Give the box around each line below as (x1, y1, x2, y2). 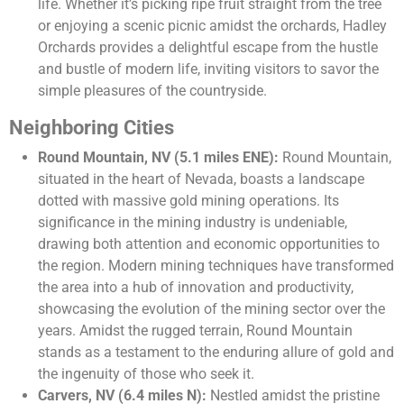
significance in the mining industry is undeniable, (38, 214, 347, 232)
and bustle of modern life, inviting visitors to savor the (38, 60, 379, 78)
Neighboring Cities (9, 116, 174, 140)
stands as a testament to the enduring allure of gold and (38, 344, 394, 362)
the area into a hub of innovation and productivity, (38, 279, 353, 297)
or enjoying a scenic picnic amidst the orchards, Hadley (38, 17, 387, 35)
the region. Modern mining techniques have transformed (38, 257, 394, 275)
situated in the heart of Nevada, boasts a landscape (38, 170, 364, 188)
